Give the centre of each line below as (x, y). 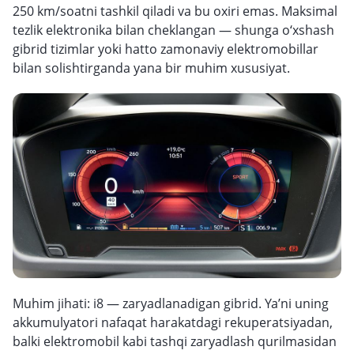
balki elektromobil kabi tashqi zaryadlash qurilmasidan (175, 341)
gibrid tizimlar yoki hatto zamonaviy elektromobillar (166, 49)
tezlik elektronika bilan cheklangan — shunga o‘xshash (173, 30)
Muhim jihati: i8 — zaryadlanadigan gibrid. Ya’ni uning (171, 303)
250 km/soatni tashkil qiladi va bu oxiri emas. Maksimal (175, 11)
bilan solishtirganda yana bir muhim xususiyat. (151, 68)
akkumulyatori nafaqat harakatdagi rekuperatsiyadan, (173, 322)
